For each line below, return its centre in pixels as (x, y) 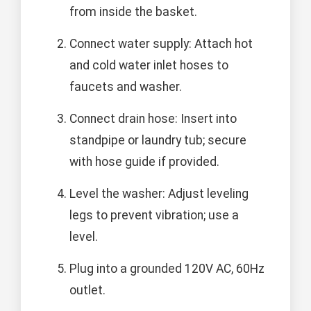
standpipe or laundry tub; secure (158, 141)
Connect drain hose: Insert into (153, 119)
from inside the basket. (133, 12)
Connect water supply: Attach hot (161, 44)
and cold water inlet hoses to (149, 66)
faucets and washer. (126, 87)
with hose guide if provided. (144, 162)
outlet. (87, 291)
